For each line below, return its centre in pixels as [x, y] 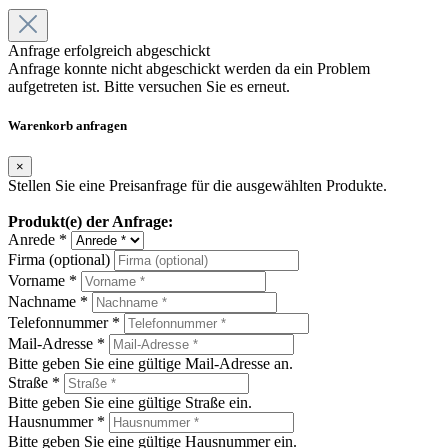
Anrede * [37, 240]
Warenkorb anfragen [67, 125]
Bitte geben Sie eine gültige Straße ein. [130, 403]
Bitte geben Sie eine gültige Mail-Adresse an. [150, 364]
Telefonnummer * [64, 323]
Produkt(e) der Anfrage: [90, 222]
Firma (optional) [59, 260]
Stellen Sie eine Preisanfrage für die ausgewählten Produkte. [197, 186]
